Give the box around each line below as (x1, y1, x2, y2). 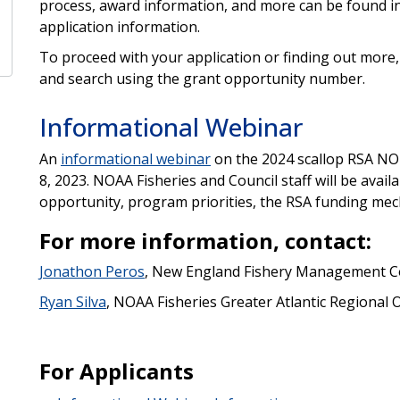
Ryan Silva (38, 291, 106, 312)
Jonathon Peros (38, 261, 145, 281)
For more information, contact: (38, 225, 371, 255)
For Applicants (38, 355, 194, 386)
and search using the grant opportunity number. (38, 68, 372, 88)
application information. (38, 16, 200, 37)
